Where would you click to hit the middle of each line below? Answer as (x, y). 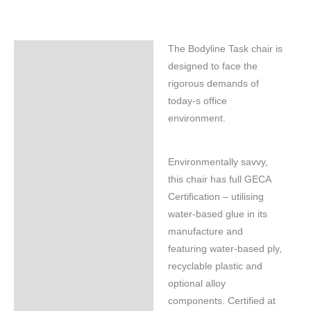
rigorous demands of (213, 84)
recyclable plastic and (215, 266)
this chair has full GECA (219, 179)
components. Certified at (221, 301)
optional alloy (196, 283)
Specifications (55, 53)
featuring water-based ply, (225, 249)
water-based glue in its (217, 214)
